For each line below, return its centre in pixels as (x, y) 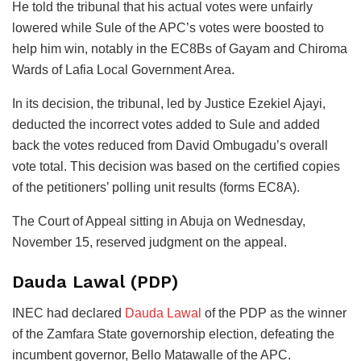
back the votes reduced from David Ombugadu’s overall (170, 145)
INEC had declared (68, 313)
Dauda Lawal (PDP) (95, 282)
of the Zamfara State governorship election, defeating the (173, 334)
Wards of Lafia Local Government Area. (123, 69)
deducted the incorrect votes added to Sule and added (166, 124)
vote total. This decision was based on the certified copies (176, 166)
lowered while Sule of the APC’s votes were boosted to (168, 27)
